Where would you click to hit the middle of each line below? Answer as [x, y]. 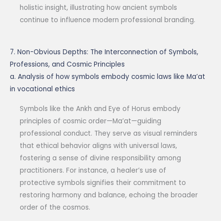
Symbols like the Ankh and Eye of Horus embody [100, 109]
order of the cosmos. [55, 208]
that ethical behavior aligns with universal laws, [98, 146]
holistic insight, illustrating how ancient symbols [98, 8]
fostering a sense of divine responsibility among [100, 158]
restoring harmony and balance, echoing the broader [109, 195]
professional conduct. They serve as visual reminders [109, 134]
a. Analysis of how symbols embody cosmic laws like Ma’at [108, 77]
